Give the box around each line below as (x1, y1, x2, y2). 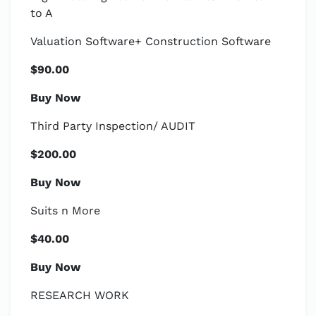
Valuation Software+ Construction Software (30, 35, 271, 48)
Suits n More (30, 204, 100, 217)
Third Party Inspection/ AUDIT (30, 119, 195, 133)
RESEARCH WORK (30, 288, 129, 302)
